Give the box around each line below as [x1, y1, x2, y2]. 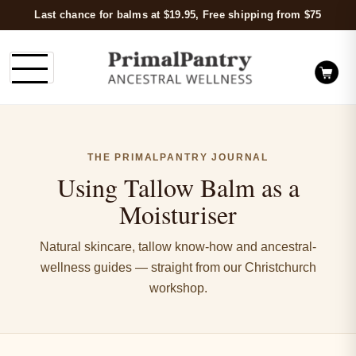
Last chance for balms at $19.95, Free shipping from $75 [34, 9, 322, 21]
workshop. [149, 281, 207, 296]
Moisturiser [119, 197, 237, 232]
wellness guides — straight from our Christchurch [40, 260, 316, 275]
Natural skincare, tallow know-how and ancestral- [40, 239, 316, 254]
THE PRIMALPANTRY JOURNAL [87, 153, 269, 163]
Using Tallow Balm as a [56, 170, 300, 205]
